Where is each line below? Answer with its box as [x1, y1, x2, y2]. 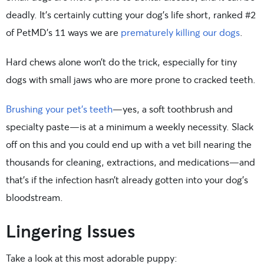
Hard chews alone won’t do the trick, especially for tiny [6, 55, 237, 68]
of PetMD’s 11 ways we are [6, 26, 118, 39]
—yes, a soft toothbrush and [113, 103, 233, 115]
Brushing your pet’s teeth [6, 103, 113, 115]
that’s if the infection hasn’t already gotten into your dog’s [6, 173, 248, 186]
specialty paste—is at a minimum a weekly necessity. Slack [6, 120, 253, 133]
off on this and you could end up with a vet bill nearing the [6, 138, 252, 151]
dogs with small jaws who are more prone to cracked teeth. [6, 73, 256, 86]
